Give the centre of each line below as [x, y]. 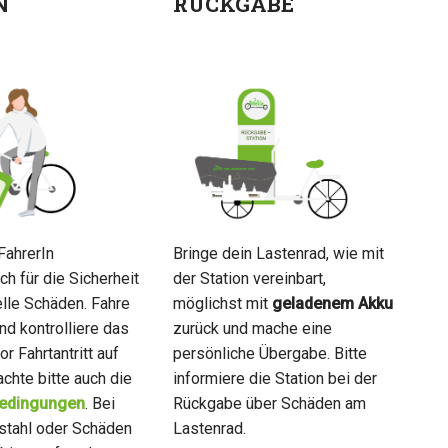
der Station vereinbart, [250, 278]
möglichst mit [223, 303]
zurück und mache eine [253, 328]
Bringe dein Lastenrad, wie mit [279, 253]
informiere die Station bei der [275, 378]
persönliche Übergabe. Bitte [270, 353]
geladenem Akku [333, 303]
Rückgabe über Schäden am [270, 403]
